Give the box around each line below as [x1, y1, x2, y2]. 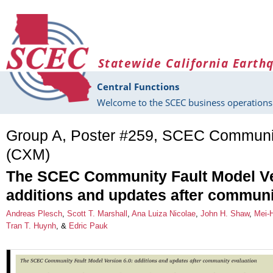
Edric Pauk [69, 221, 108, 230]
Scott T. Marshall [67, 208, 127, 218]
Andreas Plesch [6, 208, 62, 218]
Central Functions [97, 80, 179, 93]
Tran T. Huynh [6, 221, 56, 230]
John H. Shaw [200, 208, 249, 218]
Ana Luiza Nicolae [132, 208, 196, 218]
